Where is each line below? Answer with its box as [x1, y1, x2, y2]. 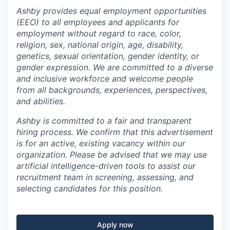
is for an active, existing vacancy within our [16, 138, 185, 148]
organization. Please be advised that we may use [16, 149, 207, 160]
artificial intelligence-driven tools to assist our [16, 161, 196, 171]
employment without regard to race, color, [16, 28, 181, 39]
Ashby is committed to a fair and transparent [16, 116, 191, 126]
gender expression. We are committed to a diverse [16, 62, 213, 72]
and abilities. [16, 96, 65, 106]
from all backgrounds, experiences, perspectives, [16, 85, 207, 95]
